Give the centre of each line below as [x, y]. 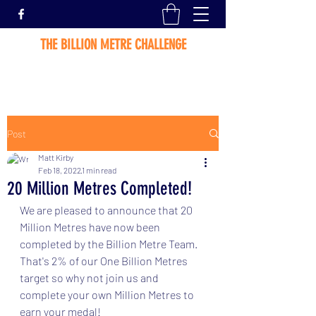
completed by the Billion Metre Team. [112, 244]
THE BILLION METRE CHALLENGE [113, 44]
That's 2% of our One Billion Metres [105, 261]
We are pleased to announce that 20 [107, 210]
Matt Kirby [56, 157]
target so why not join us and [90, 278]
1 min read [99, 170]
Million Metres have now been [91, 227]
